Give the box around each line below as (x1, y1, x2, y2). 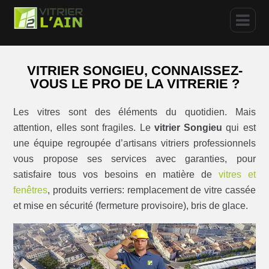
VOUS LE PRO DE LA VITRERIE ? (29, 76, 240, 92)
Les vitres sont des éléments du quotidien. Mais (13, 106, 256, 117)
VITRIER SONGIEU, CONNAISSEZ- (26, 63, 243, 79)
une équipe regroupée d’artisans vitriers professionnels (13, 138, 256, 148)
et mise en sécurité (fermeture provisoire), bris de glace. (13, 200, 249, 211)
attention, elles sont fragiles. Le (13, 122, 154, 133)
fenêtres (13, 184, 48, 195)
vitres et (218, 169, 256, 180)
